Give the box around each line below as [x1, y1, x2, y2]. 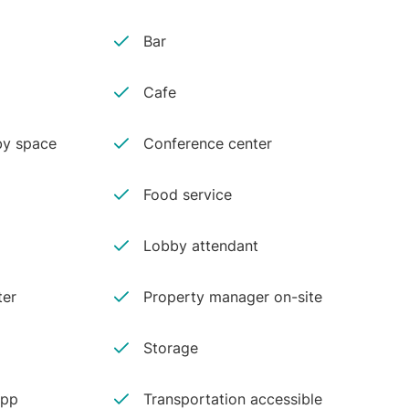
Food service [143, 185, 233, 204]
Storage [143, 339, 199, 357]
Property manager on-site [143, 288, 323, 306]
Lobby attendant [143, 236, 259, 255]
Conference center [143, 134, 273, 152]
